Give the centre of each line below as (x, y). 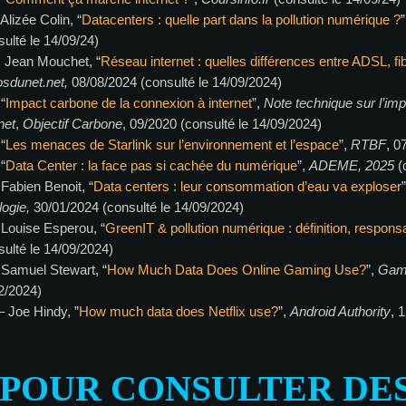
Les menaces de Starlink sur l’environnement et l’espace (173, 144)
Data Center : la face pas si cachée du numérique (152, 165)
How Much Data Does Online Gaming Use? (237, 269)
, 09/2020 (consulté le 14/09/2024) (222, 123)
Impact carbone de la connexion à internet (129, 102)
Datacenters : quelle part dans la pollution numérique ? (242, 19)
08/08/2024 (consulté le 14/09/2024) (177, 82)
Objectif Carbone (73, 123)
